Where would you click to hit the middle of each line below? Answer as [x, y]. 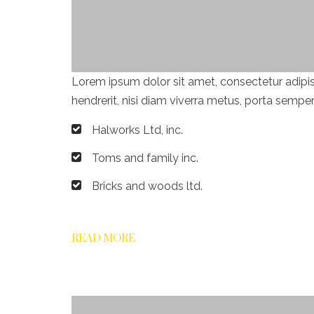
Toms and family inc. [145, 158]
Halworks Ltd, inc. [137, 130]
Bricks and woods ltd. [147, 186]
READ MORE [103, 238]
